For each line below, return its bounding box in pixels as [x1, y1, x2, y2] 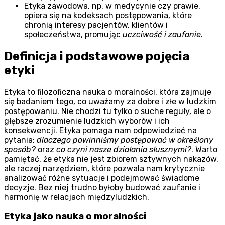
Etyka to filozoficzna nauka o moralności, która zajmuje [4, 87, 211, 97]
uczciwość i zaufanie [123, 29, 201, 39]
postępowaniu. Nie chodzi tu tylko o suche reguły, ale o [4, 106, 211, 116]
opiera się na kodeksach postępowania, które [24, 10, 192, 20]
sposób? [4, 144, 36, 154]
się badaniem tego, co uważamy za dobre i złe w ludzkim [4, 96, 216, 106]
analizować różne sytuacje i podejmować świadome [4, 173, 199, 183]
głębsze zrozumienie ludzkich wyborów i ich [4, 116, 170, 126]
